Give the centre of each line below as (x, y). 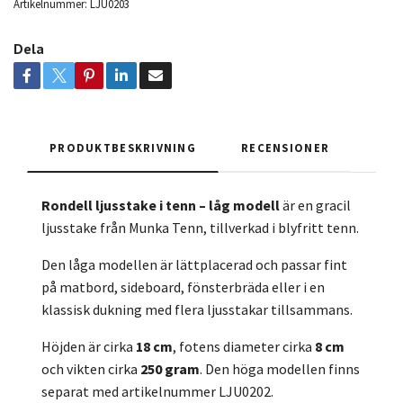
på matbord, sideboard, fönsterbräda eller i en (183, 287)
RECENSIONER (286, 148)
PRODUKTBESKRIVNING (123, 148)
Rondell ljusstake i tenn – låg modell (161, 206)
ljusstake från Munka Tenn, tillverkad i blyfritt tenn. (200, 228)
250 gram (170, 369)
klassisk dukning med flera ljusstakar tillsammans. (197, 310)
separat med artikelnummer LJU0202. (157, 392)
